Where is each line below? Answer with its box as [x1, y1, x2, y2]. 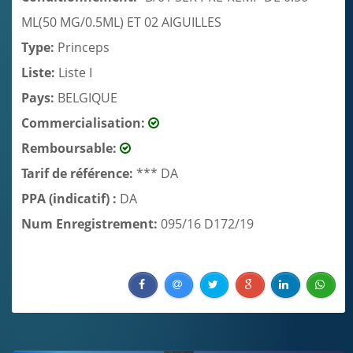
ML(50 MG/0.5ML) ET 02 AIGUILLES [21, 13, 221, 31]
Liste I [58, 63, 92, 81]
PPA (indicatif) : [21, 189, 120, 207]
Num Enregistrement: [21, 214, 161, 232]
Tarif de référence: [21, 164, 136, 182]
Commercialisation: [21, 113, 148, 132]
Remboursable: [21, 139, 120, 157]
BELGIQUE [58, 88, 117, 106]
